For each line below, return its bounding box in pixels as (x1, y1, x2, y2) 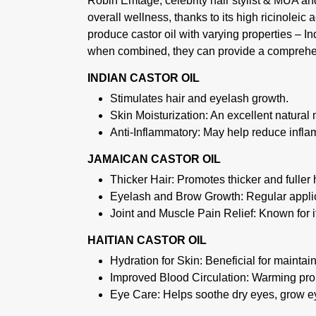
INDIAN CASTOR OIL (87, 72, 200, 84)
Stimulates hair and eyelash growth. (110, 92, 288, 104)
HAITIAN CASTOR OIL (87, 234, 207, 246)
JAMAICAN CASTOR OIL (87, 153, 221, 165)
